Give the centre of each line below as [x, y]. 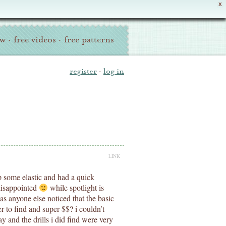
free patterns [89, 40]
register [83, 71]
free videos [35, 40]
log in [114, 71]
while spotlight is [76, 187]
